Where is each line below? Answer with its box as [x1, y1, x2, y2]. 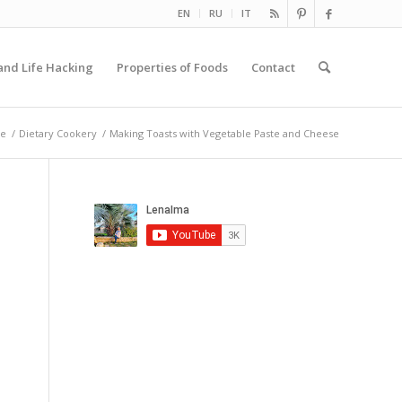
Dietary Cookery [19, 127, 97, 140]
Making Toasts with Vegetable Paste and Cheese [109, 127, 339, 140]
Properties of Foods [117, 59, 228, 75]
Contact [251, 59, 295, 75]
